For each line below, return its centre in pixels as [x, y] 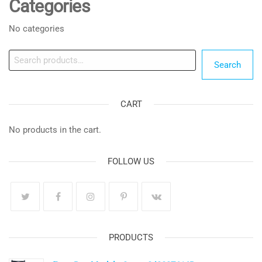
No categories [37, 28]
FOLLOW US [131, 162]
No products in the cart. [55, 130]
